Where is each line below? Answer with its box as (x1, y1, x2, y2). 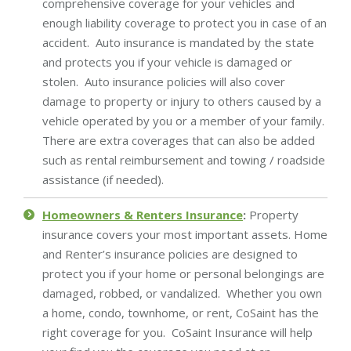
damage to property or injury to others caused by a (42, 92, 321, 109)
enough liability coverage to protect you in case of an (42, 14, 327, 31)
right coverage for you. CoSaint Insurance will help (42, 324, 313, 340)
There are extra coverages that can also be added (42, 132, 315, 148)
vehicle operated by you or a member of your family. (42, 112, 327, 128)
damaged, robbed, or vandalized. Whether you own (42, 284, 322, 301)
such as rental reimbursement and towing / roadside (42, 151, 325, 168)
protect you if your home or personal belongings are (42, 265, 324, 281)
